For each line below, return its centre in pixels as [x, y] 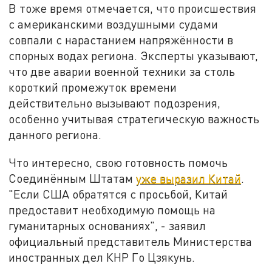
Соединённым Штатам [73, 178]
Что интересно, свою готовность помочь [118, 162]
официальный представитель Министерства [131, 241]
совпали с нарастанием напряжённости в [121, 40]
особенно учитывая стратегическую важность [134, 119]
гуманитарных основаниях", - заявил [107, 225]
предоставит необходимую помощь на [112, 209]
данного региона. [55, 135]
